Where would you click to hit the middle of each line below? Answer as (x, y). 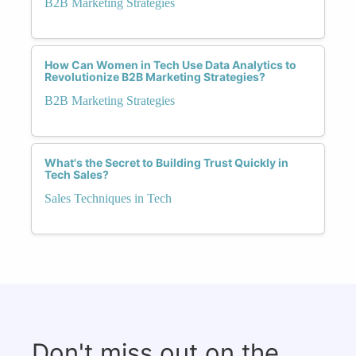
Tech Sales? (77, 174)
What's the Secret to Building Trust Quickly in (166, 162)
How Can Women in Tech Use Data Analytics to (170, 64)
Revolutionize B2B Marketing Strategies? (155, 76)
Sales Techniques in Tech (108, 198)
